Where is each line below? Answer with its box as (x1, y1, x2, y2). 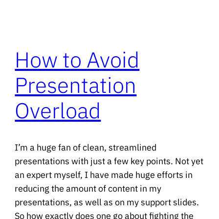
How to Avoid (15, 45, 140, 73)
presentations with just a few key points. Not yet (15, 155, 204, 167)
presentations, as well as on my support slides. (15, 197, 199, 208)
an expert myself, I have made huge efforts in (15, 169, 193, 181)
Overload (15, 96, 101, 124)
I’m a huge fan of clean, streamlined (15, 142, 157, 153)
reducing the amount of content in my (15, 183, 162, 195)
